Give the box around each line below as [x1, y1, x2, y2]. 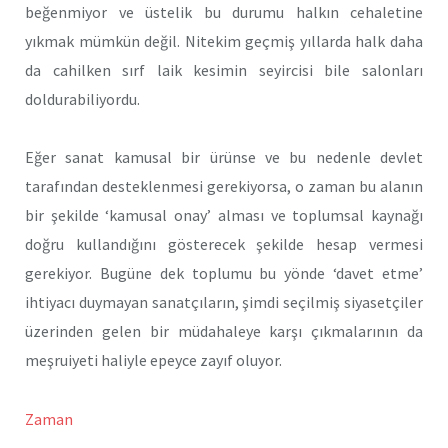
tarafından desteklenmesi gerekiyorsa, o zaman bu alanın [25, 176, 423, 197]
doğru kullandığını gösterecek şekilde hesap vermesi [25, 234, 423, 255]
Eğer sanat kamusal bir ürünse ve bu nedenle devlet [25, 147, 423, 168]
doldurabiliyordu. [25, 88, 140, 109]
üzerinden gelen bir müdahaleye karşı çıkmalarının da [25, 321, 423, 342]
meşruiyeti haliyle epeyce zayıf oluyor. [25, 350, 282, 371]
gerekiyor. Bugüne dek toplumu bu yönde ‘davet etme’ [25, 263, 423, 284]
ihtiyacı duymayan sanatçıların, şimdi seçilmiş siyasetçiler [25, 292, 423, 313]
